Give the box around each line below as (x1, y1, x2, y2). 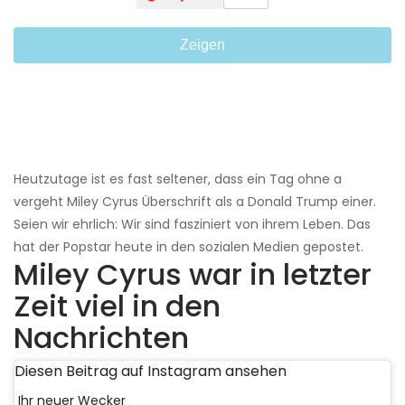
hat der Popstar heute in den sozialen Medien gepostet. (14, 237, 363, 256)
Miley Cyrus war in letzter (14, 253, 372, 295)
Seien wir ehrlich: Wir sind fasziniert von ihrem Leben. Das (14, 214, 371, 233)
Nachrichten (14, 316, 189, 358)
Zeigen (180, 36, 225, 52)
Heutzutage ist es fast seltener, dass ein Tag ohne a (14, 169, 342, 188)
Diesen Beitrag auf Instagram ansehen (14, 360, 287, 381)
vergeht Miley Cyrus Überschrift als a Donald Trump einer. (14, 192, 376, 211)
